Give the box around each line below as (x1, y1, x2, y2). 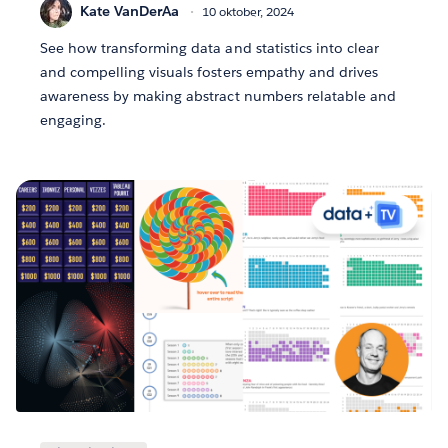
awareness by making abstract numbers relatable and (40, 86, 396, 105)
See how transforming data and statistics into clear (40, 38, 379, 57)
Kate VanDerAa (80, 2, 179, 20)
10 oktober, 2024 (202, 3, 294, 20)
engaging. (40, 110, 107, 129)
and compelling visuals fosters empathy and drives (40, 62, 378, 81)
